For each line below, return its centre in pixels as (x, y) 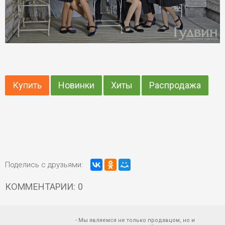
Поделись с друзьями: (44, 164)
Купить (27, 85)
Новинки (76, 85)
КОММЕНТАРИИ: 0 (44, 186)
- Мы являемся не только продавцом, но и (135, 220)
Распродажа (175, 85)
